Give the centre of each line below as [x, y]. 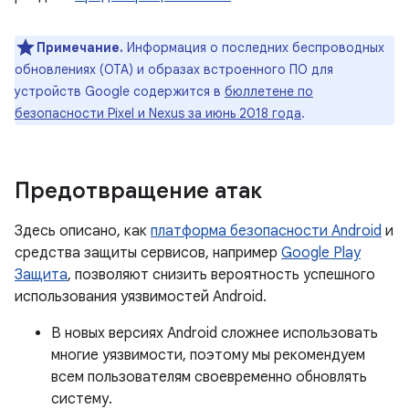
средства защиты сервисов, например [148, 253]
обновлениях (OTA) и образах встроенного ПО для [174, 69]
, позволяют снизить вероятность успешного [221, 275]
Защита [41, 275]
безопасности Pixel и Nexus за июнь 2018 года [158, 113]
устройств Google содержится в [120, 91]
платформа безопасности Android [266, 231]
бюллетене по [269, 91]
